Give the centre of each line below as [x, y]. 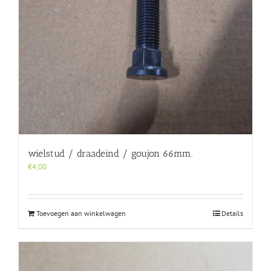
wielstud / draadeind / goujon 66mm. [110, 154]
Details [232, 214]
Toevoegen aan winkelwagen [81, 214]
